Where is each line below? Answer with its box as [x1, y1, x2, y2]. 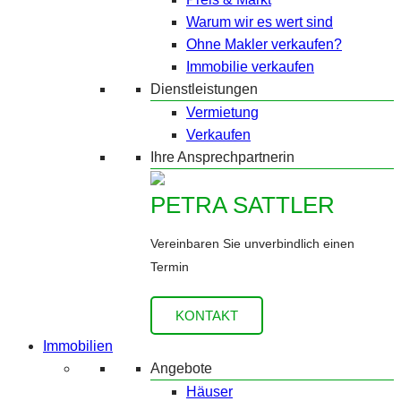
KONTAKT [175, 308, 238, 323]
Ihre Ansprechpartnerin [150, 149, 294, 165]
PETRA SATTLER [150, 192, 335, 218]
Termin [150, 260, 189, 274]
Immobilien [43, 338, 113, 354]
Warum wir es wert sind [186, 14, 333, 30]
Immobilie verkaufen [186, 59, 314, 74]
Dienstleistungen [150, 81, 258, 97]
